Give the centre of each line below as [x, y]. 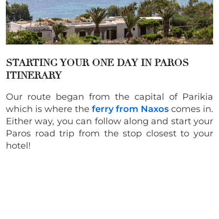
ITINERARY [34, 75]
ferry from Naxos [130, 109]
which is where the [49, 109]
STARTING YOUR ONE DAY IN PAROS [97, 63]
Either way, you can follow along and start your [109, 121]
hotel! [18, 145]
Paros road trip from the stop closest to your [109, 133]
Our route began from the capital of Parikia [109, 97]
